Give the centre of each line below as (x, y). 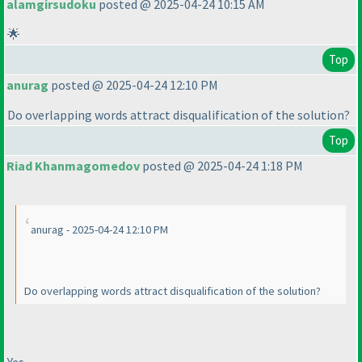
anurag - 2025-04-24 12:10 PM (99, 230)
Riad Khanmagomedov (73, 166)
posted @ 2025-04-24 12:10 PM (133, 85)
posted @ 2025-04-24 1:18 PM (221, 166)
